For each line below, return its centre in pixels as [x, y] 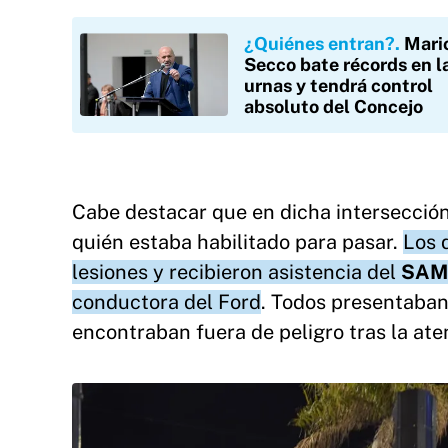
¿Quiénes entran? [319, 44]
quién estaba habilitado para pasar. [237, 242]
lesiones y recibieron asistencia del [236, 272]
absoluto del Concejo [333, 107]
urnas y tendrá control [338, 86]
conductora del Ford [166, 302]
